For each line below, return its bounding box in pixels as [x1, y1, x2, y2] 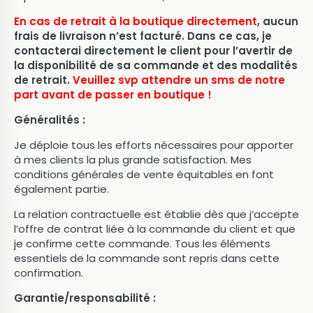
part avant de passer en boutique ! [14, 87, 212, 102]
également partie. [14, 182, 109, 196]
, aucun [257, 14, 298, 29]
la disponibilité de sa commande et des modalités [14, 58, 298, 73]
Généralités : [14, 112, 85, 127]
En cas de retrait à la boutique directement [14, 14, 257, 29]
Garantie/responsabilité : [14, 291, 156, 305]
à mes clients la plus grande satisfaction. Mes [14, 152, 252, 167]
